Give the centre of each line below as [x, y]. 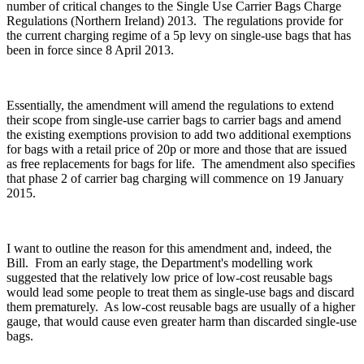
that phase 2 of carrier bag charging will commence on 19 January [175, 179]
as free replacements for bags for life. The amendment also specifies [181, 164]
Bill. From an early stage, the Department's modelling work [160, 263]
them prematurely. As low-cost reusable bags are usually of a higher [181, 307]
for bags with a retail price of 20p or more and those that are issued [177, 149]
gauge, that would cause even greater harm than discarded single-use [182, 322]
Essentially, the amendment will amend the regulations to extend [170, 106]
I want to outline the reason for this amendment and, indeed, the [169, 249]
